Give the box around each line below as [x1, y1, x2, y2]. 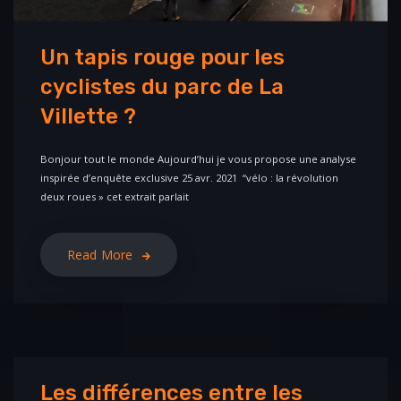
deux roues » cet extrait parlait [40, 189, 189, 203]
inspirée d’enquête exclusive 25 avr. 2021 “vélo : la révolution [40, 170, 338, 184]
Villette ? [40, 103, 136, 129]
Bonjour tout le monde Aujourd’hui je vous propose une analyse [40, 151, 356, 166]
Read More [67, 245, 133, 263]
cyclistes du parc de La [40, 73, 284, 99]
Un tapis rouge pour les [40, 44, 285, 70]
